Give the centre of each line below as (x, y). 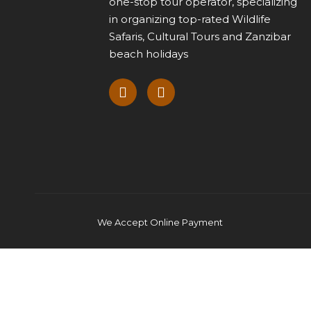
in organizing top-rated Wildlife (190, 19)
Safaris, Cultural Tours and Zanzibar (200, 37)
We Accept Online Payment (160, 222)
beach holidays (149, 54)
